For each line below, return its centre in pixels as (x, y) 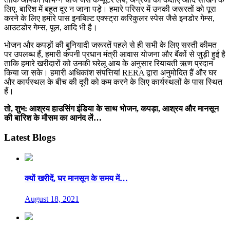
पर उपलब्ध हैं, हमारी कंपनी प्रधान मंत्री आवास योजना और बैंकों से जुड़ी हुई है (115, 54)
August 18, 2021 (52, 199)
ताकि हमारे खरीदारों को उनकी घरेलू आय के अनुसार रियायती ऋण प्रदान (109, 63)
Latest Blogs (30, 138)
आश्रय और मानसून (189, 108)
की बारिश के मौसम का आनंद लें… (53, 118)
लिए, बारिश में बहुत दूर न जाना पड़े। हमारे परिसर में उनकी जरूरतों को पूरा (110, 9)
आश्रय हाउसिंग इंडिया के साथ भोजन (83, 108)
